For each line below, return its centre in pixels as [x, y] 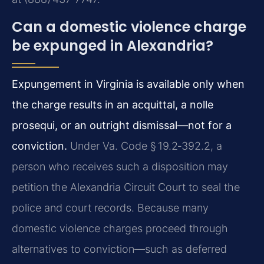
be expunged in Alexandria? [113, 46]
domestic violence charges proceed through [120, 229]
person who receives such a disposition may [120, 167]
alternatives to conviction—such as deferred [119, 249]
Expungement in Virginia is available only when [128, 84]
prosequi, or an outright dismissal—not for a [122, 126]
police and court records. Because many [110, 208]
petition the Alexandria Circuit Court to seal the [126, 187]
